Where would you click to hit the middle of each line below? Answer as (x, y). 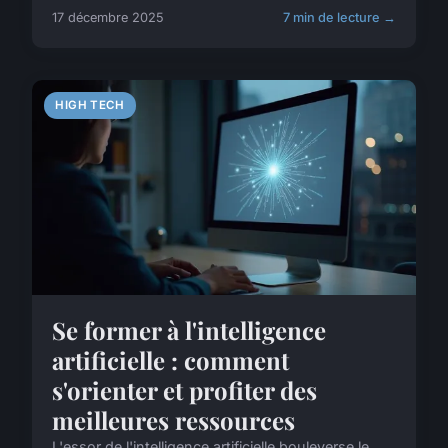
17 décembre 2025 (108, 18)
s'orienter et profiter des (184, 389)
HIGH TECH (90, 105)
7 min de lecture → (339, 18)
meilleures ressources (173, 419)
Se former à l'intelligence (189, 329)
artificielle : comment (170, 359)
